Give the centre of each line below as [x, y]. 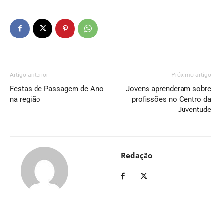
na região [25, 99]
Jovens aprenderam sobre [168, 89]
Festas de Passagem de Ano [57, 89]
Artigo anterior [29, 75]
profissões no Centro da [171, 99]
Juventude [194, 109]
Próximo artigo [191, 75]
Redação [137, 155]
